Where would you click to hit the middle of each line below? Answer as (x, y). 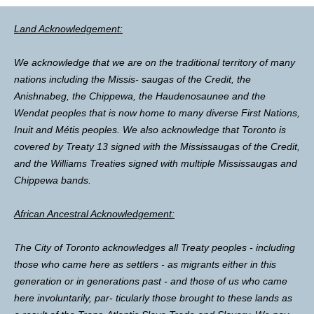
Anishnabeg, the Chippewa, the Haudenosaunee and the (140, 96)
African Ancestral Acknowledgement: (94, 214)
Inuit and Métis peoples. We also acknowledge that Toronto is (150, 130)
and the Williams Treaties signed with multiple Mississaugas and (156, 164)
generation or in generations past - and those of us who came (151, 281)
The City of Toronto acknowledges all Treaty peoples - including (155, 248)
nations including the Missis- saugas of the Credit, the (132, 80)
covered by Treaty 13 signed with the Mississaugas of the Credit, (157, 147)
